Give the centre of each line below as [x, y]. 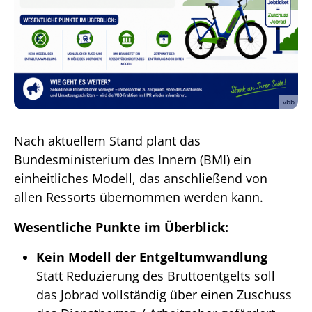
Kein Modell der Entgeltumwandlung [152, 257]
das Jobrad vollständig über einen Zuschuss [164, 294]
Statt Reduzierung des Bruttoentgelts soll [156, 275]
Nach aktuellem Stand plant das [107, 140]
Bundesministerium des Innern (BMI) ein [133, 159]
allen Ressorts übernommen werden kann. [139, 197]
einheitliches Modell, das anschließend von [141, 178]
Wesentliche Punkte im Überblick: [121, 227]
